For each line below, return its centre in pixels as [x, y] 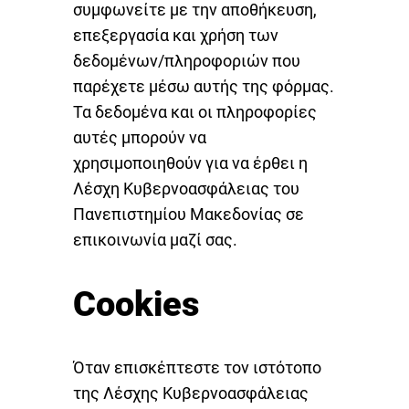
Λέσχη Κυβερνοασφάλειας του [186, 189]
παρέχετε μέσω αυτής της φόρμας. [204, 87]
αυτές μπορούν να [140, 138]
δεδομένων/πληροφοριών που [187, 61]
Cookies [136, 304]
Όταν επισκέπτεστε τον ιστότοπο [197, 368]
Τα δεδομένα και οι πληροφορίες [195, 112]
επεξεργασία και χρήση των [176, 36]
